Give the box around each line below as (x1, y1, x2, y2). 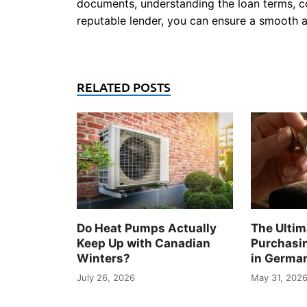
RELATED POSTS (77, 79, 171, 95)
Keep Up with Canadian (77, 236, 210, 250)
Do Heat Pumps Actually (77, 221, 217, 235)
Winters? (77, 251, 130, 265)
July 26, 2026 (77, 272, 135, 284)
